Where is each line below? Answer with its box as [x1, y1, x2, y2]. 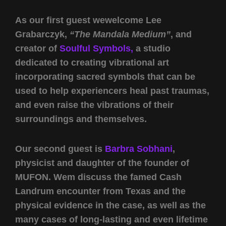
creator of [15, 43, 60, 53]
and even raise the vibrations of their [15, 99, 174, 110]
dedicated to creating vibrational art [15, 57, 169, 68]
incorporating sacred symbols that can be [15, 71, 195, 82]
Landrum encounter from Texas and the [15, 186, 186, 197]
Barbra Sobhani [105, 144, 173, 154]
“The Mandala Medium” [70, 29, 171, 39]
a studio [133, 43, 171, 53]
